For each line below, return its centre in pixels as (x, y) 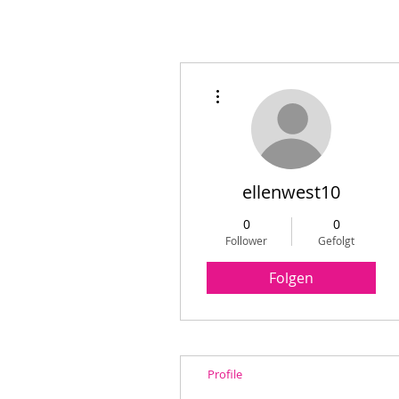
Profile (225, 374)
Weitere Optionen (263, 84)
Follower (246, 240)
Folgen (291, 278)
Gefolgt (336, 240)
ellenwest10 (291, 192)
